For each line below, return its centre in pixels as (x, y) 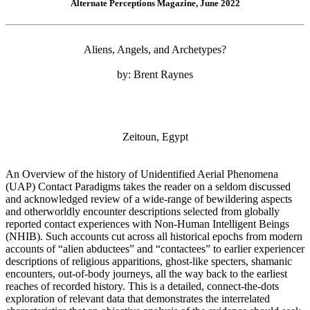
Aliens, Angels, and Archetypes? (155, 50)
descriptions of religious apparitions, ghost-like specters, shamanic (149, 262)
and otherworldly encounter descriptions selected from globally (143, 212)
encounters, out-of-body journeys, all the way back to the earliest (146, 274)
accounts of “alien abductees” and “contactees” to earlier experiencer (155, 249)
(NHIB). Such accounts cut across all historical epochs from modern (154, 237)
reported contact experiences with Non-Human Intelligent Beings (147, 224)
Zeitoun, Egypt (155, 137)
